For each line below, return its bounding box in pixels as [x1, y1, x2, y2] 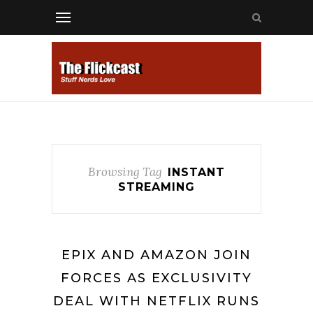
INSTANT [168, 166, 225, 179]
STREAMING [118, 180, 195, 194]
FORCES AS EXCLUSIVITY [61, 270, 252, 286]
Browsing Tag [88, 164, 162, 180]
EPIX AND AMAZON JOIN [61, 247, 252, 263]
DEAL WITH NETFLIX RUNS [53, 293, 260, 309]
